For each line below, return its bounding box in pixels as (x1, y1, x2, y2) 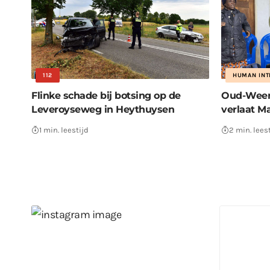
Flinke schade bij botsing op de (31, 89, 181, 101)
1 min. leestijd (39, 125, 89, 134)
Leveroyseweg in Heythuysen (31, 103, 174, 115)
